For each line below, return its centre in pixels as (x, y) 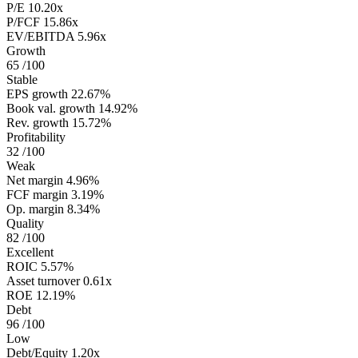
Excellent (30, 253)
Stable (22, 80)
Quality (25, 224)
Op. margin (35, 209)
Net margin (35, 181)
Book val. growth (51, 109)
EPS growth (37, 94)
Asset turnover (43, 281)
